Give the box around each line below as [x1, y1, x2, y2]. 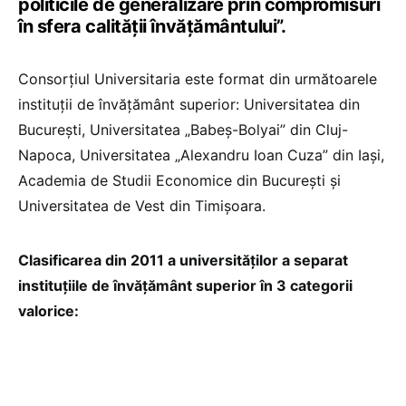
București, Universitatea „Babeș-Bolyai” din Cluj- [18, 120, 348, 139]
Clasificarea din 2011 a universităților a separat [18, 250, 348, 269]
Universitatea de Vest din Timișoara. [18, 196, 266, 215]
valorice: [18, 301, 79, 320]
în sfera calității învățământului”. [18, 14, 286, 37]
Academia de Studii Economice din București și [18, 170, 341, 189]
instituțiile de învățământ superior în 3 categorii [18, 275, 353, 295]
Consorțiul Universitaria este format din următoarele [18, 69, 377, 88]
